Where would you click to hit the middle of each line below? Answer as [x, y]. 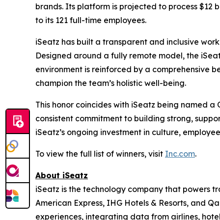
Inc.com [180, 153]
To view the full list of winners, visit [100, 153]
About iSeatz [62, 175]
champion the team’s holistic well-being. [111, 83]
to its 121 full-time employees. [91, 20]
